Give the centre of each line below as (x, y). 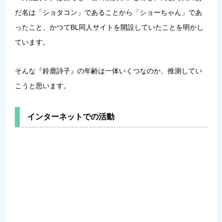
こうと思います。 (43, 85)
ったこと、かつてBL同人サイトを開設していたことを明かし (109, 27)
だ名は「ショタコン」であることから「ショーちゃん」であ (109, 12)
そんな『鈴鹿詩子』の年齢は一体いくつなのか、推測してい (109, 71)
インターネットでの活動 (71, 116)
